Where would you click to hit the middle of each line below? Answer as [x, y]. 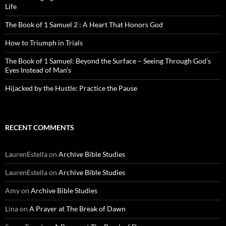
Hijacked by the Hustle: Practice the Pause [71, 88]
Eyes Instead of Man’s [38, 70]
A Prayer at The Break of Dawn [77, 209]
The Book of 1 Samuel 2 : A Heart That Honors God [84, 25]
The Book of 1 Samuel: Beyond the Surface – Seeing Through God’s [108, 61]
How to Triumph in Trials [44, 43]
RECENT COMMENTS [40, 128]
